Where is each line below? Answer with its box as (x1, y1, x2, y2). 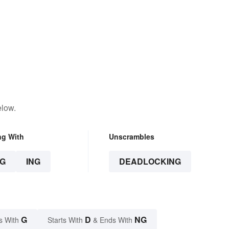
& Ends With (91, 215, 134, 225)
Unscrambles (108, 131, 154, 142)
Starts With (48, 215, 85, 225)
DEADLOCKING (119, 155, 181, 168)
